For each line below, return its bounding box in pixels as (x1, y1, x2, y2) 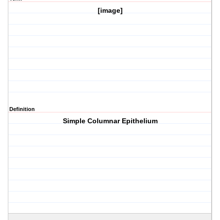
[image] (97, 6, 123, 15)
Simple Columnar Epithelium (62, 117, 158, 125)
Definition (9, 106, 35, 112)
